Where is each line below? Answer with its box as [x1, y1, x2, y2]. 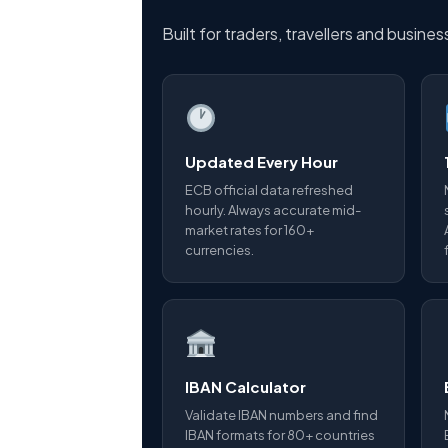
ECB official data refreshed [185, 182, 353, 198]
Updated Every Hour [185, 152, 338, 171]
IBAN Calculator [185, 377, 306, 396]
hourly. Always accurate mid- [185, 202, 361, 218]
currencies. [185, 242, 254, 258]
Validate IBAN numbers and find [185, 407, 378, 423]
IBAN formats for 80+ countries [185, 427, 375, 443]
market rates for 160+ [185, 222, 314, 238]
